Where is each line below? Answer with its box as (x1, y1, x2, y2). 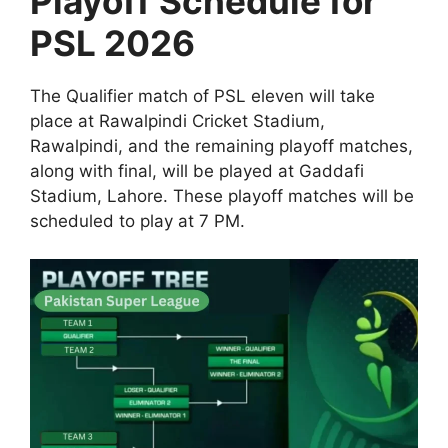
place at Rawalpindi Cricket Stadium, (30, 110, 325, 131)
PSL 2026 (30, 21, 195, 64)
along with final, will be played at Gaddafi (30, 160, 364, 181)
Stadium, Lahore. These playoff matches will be (30, 185, 414, 206)
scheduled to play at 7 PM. (30, 210, 245, 231)
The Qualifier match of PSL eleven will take (30, 85, 375, 106)
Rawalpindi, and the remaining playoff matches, (30, 135, 413, 156)
